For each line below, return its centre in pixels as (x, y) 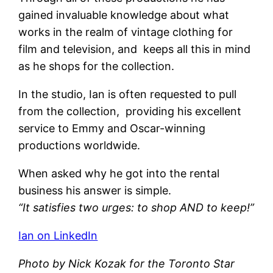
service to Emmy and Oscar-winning (112, 128)
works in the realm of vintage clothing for (126, 32)
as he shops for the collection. (97, 66)
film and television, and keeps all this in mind (135, 49)
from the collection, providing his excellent (130, 111)
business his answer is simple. (95, 190)
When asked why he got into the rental (119, 173)
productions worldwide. (80, 145)
